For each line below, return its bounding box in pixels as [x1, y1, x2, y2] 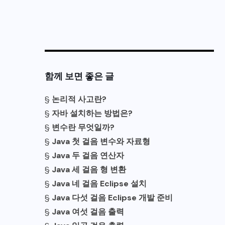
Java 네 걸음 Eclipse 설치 [52, 178, 147, 189]
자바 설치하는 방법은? [52, 108, 133, 119]
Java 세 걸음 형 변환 [52, 164, 126, 175]
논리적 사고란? [52, 94, 106, 105]
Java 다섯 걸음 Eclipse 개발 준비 [52, 192, 173, 203]
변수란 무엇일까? [52, 122, 115, 133]
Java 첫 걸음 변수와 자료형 [52, 136, 150, 147]
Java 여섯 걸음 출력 [52, 206, 124, 217]
